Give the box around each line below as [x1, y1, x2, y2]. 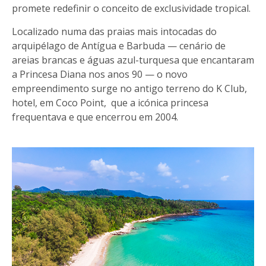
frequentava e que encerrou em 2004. [12, 110, 178, 123]
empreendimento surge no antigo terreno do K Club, [12, 81, 247, 95]
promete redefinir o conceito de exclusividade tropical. [12, 1, 251, 15]
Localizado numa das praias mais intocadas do [12, 24, 217, 38]
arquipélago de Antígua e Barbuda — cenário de [12, 39, 226, 52]
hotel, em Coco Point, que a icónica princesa [12, 96, 208, 109]
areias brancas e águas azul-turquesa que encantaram [12, 53, 254, 66]
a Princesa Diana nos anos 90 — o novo [12, 67, 188, 81]
